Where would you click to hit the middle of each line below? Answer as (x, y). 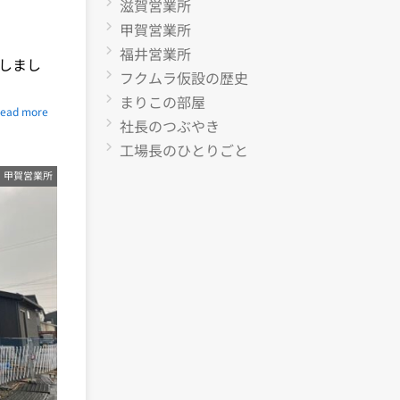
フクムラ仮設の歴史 (184, 78)
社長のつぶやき (170, 126)
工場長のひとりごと (184, 150)
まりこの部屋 (162, 102)
